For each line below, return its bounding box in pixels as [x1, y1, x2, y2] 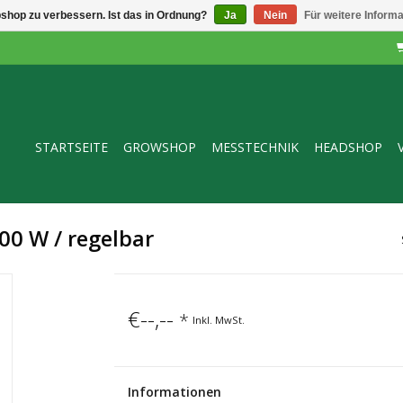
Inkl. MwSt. [192, 312, 245, 327]
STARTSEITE [35, 139, 108, 156]
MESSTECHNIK [211, 139, 299, 156]
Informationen [127, 383, 221, 400]
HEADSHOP [314, 139, 382, 156]
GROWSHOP [123, 139, 196, 156]
